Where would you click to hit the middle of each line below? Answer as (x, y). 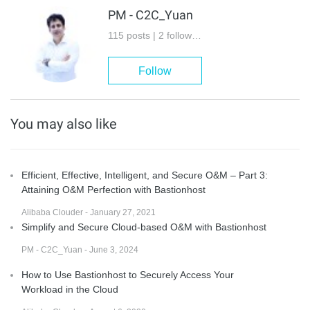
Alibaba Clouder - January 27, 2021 (89, 212)
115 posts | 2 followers (197, 35)
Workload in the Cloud (70, 289)
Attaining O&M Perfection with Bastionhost (113, 189)
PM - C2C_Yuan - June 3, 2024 (80, 249)
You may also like (64, 124)
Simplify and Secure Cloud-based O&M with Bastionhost (144, 227)
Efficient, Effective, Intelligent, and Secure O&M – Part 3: (145, 175)
